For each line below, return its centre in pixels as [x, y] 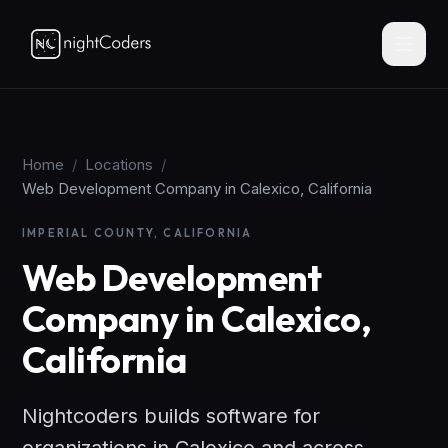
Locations [119, 164]
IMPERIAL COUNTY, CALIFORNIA [137, 233]
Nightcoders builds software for [171, 416]
